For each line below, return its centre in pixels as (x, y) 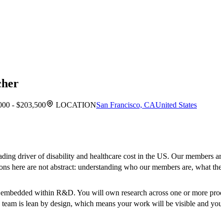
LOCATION (75, 105)
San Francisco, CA (126, 105)
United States (176, 105)
